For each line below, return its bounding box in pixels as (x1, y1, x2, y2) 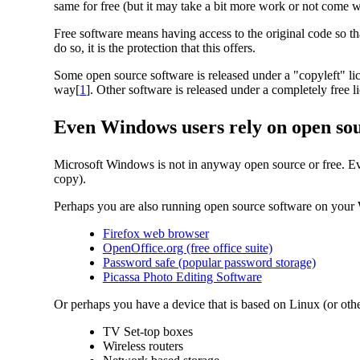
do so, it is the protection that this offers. (54, 41, 256, 55)
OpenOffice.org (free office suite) (102, 241, 272, 255)
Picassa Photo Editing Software (102, 270, 262, 284)
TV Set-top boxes (102, 325, 193, 338)
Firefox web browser (102, 227, 209, 240)
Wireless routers (102, 339, 183, 353)
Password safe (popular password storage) (102, 256, 316, 269)
